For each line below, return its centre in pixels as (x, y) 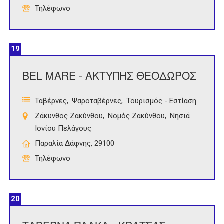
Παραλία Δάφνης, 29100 (75, 144)
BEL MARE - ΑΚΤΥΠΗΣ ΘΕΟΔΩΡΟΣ (109, 76)
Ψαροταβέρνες (97, 101)
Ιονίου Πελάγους (63, 129)
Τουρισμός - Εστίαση (161, 101)
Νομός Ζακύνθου (136, 116)
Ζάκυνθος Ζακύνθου (69, 116)
